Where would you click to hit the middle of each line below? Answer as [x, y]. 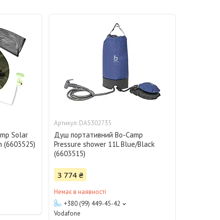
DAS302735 [96, 123]
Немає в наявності [80, 192]
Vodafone [68, 214]
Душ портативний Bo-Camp [99, 135]
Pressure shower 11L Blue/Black [105, 144]
